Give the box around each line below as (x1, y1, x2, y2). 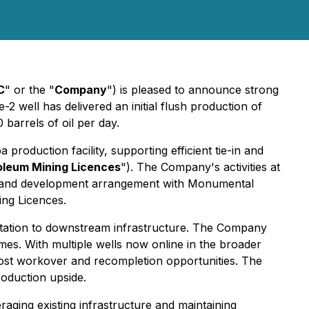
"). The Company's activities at (121, 160, 280, 174)
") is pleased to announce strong (107, 83, 279, 97)
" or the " (5, 83, 54, 97)
